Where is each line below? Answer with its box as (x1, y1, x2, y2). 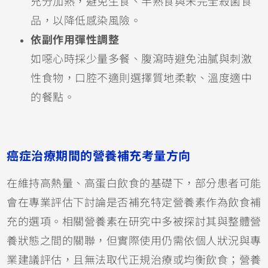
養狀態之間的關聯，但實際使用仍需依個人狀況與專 (7, 235, 261, 248)
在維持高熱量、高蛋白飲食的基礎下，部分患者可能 (7, 178, 261, 190)
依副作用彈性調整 (31, 34, 120, 47)
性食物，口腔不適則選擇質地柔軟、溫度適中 (31, 72, 252, 85)
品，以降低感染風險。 (31, 15, 142, 28)
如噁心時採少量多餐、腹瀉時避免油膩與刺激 (31, 53, 252, 66)
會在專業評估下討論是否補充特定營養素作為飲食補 (7, 197, 261, 209)
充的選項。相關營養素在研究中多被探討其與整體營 (7, 216, 261, 229)
